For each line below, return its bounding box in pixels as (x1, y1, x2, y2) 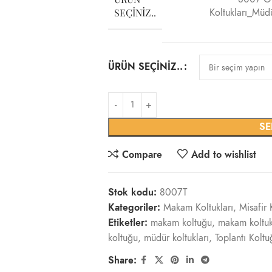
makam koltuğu (150, 216, 212, 229)
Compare (121, 148, 162, 161)
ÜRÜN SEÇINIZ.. (107, 60, 183, 73)
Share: (107, 253, 137, 267)
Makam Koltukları (163, 201, 233, 214)
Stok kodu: (107, 186, 160, 199)
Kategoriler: (107, 201, 160, 214)
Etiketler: (107, 216, 148, 229)
